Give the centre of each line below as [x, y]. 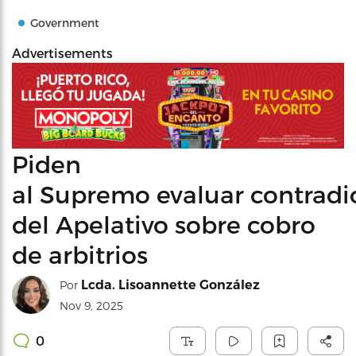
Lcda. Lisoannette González [170, 284]
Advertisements [62, 53]
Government [65, 23]
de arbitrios [80, 254]
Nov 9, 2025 [91, 305]
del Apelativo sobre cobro [164, 224]
